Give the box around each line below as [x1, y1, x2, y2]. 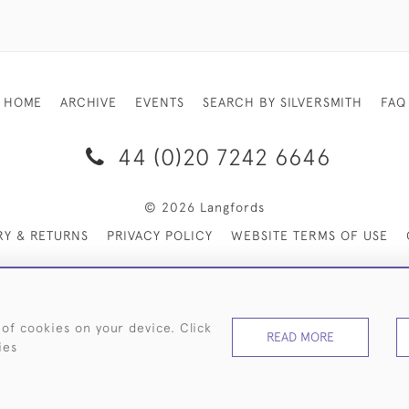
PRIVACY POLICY [107, 228, 213, 243]
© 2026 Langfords [144, 200, 265, 215]
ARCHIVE [59, 95, 117, 110]
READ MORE [267, 330, 334, 344]
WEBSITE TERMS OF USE [231, 228, 388, 243]
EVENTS [134, 95, 184, 110]
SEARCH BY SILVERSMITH [202, 95, 362, 110]
